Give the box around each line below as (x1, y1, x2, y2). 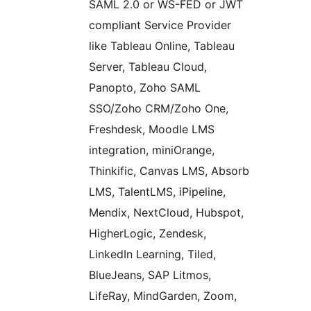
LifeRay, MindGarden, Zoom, (89, 289, 237, 303)
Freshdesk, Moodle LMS (89, 122, 215, 137)
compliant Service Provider (89, 18, 231, 33)
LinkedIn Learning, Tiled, (89, 247, 216, 262)
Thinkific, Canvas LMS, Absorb (89, 164, 249, 178)
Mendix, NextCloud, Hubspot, (89, 205, 244, 220)
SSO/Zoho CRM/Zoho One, (89, 101, 228, 116)
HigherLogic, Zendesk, (89, 226, 206, 241)
